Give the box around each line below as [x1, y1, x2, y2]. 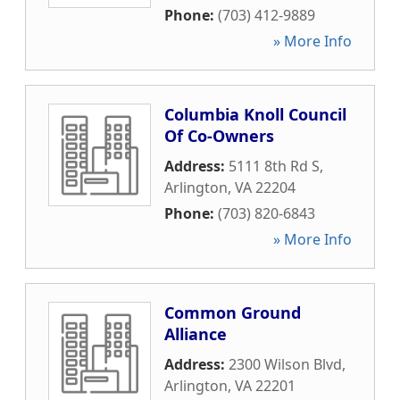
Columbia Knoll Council [164, 104, 346, 125]
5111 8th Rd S [229, 156, 320, 176]
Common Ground [164, 302, 301, 323]
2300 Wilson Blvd [229, 354, 342, 374]
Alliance [164, 323, 227, 345]
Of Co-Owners [164, 125, 274, 146]
